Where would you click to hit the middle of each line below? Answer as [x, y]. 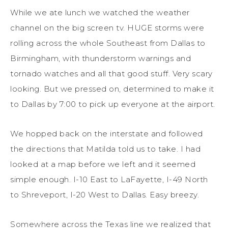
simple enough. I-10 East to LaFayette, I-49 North [109, 179]
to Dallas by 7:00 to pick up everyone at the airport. [113, 104]
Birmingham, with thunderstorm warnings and [101, 58]
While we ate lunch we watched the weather [100, 12]
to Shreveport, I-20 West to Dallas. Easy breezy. [105, 194]
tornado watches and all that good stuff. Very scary [111, 73]
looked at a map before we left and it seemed [103, 164]
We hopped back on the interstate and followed [107, 133]
